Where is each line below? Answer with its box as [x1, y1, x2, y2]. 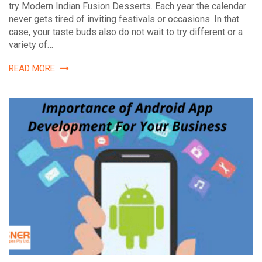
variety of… [9, 39, 53, 51]
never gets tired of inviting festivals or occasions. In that [9, 13, 239, 25]
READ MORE [9, 63, 57, 74]
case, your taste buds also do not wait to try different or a [9, 26, 243, 38]
